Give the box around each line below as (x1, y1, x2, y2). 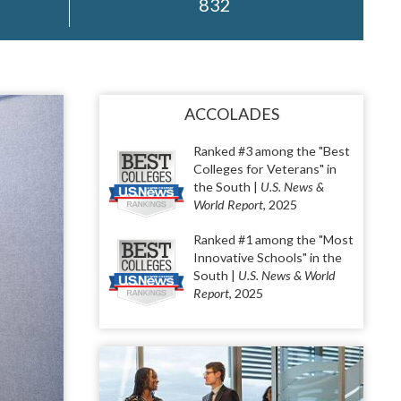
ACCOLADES (183, 104, 279, 124)
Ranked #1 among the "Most (193, 232, 354, 247)
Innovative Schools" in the (193, 250, 342, 265)
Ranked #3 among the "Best (193, 143, 350, 158)
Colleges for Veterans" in (193, 161, 337, 176)
